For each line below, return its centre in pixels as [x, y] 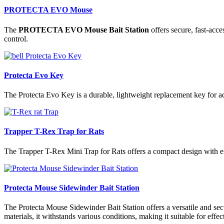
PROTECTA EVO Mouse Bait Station [84, 29]
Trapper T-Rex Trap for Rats [54, 131]
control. [16, 38]
